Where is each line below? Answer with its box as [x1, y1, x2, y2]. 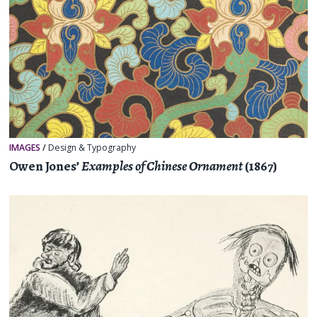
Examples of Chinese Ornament [81, 156, 243, 175]
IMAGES [9, 142, 41, 154]
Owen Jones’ [9, 156, 82, 175]
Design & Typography [48, 142, 137, 154]
